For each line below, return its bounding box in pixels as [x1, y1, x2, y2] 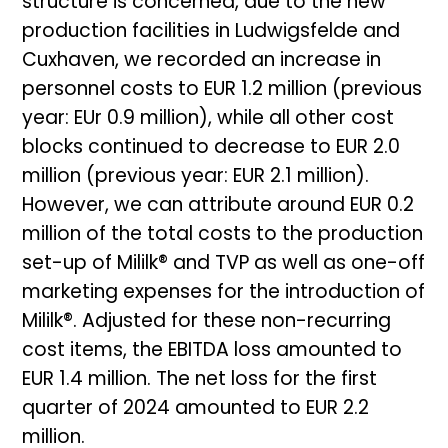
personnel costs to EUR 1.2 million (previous [22, 80, 423, 100]
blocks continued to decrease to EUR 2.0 [22, 138, 401, 158]
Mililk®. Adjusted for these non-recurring [22, 312, 392, 332]
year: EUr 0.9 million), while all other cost [22, 109, 395, 129]
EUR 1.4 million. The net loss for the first [22, 370, 378, 390]
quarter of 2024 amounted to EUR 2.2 [22, 399, 370, 419]
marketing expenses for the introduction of [22, 283, 426, 303]
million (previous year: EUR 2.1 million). [22, 167, 370, 187]
